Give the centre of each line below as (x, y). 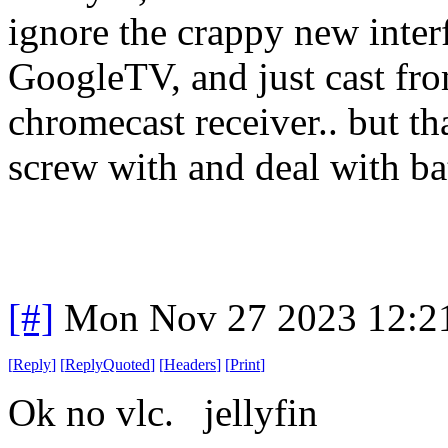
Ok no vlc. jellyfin (163, 412)
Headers (190, 364)
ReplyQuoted (107, 364)
